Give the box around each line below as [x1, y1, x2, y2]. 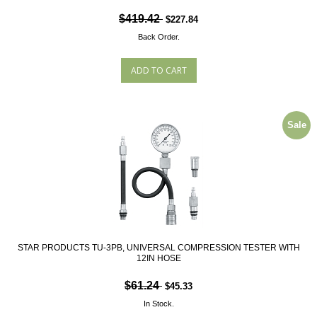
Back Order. [137, 33, 180, 41]
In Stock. [143, 299, 174, 308]
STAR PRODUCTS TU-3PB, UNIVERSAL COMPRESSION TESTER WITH [17, 243, 300, 253]
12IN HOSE [136, 253, 181, 263]
